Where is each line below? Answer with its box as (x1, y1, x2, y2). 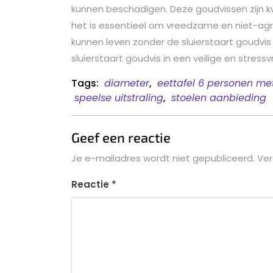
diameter (104, 76, 149, 90)
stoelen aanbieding (171, 90, 266, 105)
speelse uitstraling (74, 90, 163, 105)
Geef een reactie (71, 129, 171, 146)
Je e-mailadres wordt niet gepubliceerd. (71, 152, 255, 165)
